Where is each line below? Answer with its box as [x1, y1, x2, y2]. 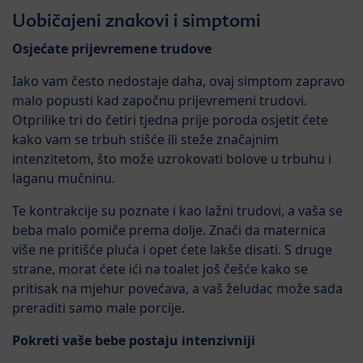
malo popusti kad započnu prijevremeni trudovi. [12, 92, 307, 110]
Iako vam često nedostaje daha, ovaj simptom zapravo [12, 72, 345, 91]
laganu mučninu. [12, 169, 115, 188]
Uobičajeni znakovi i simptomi [12, 9, 261, 32]
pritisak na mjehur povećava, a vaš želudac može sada [12, 280, 343, 298]
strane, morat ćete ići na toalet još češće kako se [12, 260, 308, 279]
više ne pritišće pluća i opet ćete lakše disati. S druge [12, 241, 332, 259]
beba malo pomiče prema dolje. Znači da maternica [12, 221, 326, 240]
